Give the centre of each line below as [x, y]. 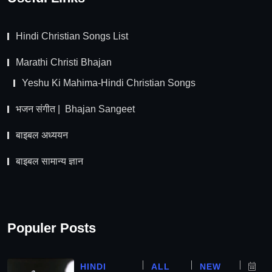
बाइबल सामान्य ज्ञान [49, 161]
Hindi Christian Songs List [72, 36]
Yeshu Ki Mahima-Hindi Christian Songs [109, 83]
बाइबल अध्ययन [42, 135]
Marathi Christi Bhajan [64, 62]
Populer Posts [52, 228]
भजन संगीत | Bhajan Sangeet [75, 109]
